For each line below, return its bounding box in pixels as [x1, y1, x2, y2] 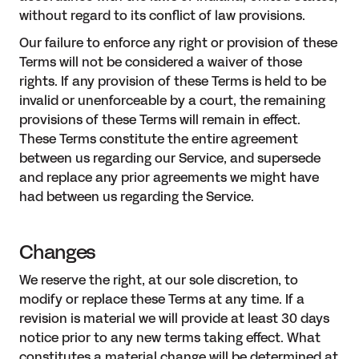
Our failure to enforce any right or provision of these [19, 34, 337, 53]
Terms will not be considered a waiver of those [19, 53, 302, 72]
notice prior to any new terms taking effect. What [19, 329, 321, 348]
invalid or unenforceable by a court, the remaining [19, 91, 325, 111]
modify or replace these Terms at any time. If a [19, 290, 305, 309]
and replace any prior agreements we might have [19, 168, 319, 188]
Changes [19, 239, 96, 267]
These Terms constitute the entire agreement [19, 130, 298, 149]
